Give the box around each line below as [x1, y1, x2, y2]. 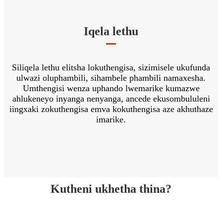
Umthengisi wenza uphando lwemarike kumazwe [22, 83, 200, 93]
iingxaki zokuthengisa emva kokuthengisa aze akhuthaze [9, 104, 213, 114]
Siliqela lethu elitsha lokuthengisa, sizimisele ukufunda [12, 62, 210, 72]
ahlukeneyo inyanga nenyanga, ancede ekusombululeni [12, 93, 210, 104]
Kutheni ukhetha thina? [51, 182, 171, 195]
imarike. [96, 114, 126, 124]
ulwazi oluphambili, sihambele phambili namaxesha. [16, 72, 206, 83]
